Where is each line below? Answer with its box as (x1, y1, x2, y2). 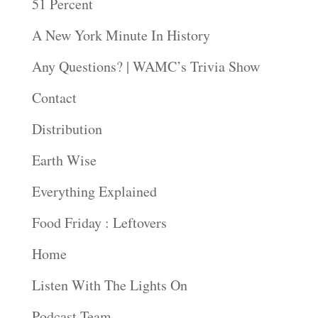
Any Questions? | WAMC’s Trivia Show (31, 57, 260, 77)
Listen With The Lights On (31, 275, 187, 295)
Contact (31, 88, 77, 108)
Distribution (31, 119, 102, 139)
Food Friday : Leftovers (31, 213, 167, 233)
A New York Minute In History (31, 26, 210, 45)
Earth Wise (31, 150, 97, 170)
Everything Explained (31, 182, 157, 202)
